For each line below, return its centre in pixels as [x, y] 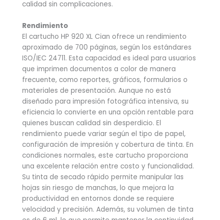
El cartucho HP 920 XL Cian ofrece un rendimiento [104, 37]
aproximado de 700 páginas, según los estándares [107, 48]
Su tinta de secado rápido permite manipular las [103, 177]
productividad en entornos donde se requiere [98, 199]
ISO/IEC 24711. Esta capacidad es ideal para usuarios [109, 58]
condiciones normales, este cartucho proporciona [105, 156]
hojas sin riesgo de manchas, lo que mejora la [98, 188]
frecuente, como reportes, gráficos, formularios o [105, 80]
